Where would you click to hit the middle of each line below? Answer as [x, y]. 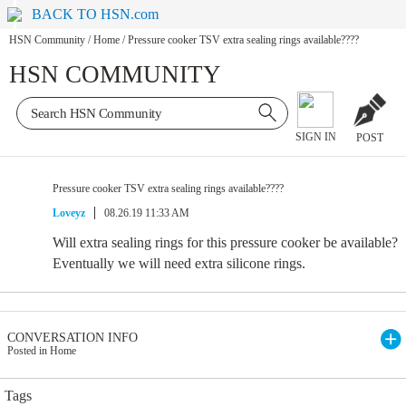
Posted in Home [42, 351]
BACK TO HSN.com [96, 14]
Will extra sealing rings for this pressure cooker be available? [225, 242]
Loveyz [69, 213]
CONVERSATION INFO [72, 338]
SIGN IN [315, 137]
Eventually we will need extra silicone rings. [179, 263]
